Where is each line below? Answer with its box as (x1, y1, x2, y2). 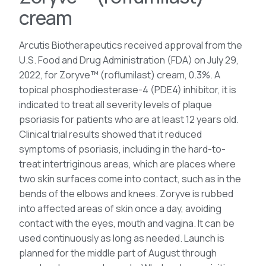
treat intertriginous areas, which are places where (19, 157, 236, 171)
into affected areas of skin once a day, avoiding (19, 202, 221, 216)
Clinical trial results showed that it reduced (19, 128, 202, 141)
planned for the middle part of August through (19, 246, 217, 260)
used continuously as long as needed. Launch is (19, 232, 224, 245)
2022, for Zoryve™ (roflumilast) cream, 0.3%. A (19, 68, 220, 82)
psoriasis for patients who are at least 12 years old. (19, 113, 239, 126)
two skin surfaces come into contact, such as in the (19, 172, 241, 186)
